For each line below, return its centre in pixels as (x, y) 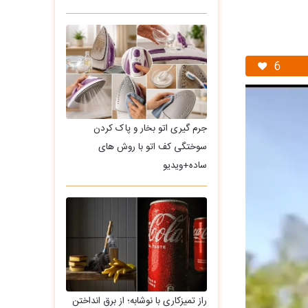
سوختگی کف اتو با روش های (152, 147)
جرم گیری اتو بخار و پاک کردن (150, 128)
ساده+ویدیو (185, 165)
